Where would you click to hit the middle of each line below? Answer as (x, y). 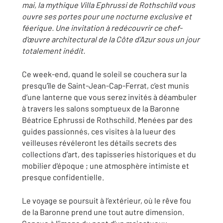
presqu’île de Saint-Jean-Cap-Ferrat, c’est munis (106, 85)
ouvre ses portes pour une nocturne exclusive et (107, 16)
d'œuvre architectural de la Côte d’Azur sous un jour (111, 39)
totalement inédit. (54, 51)
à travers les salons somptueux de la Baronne (101, 108)
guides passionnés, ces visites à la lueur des (99, 131)
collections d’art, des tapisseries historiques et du (109, 154)
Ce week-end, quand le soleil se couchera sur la (104, 74)
